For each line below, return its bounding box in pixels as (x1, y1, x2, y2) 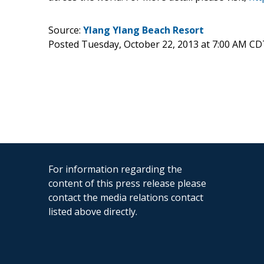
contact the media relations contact (48, 190, 203, 204)
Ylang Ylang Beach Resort (83, 23, 204, 37)
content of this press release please (48, 176, 206, 190)
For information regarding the (48, 162, 182, 176)
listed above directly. (48, 204, 137, 218)
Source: (48, 23, 83, 37)
